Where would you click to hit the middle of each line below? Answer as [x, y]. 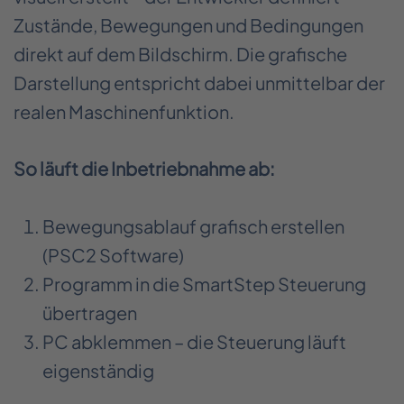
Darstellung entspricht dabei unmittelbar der [199, 82]
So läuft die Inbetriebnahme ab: [144, 169]
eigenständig [98, 370]
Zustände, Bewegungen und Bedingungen [188, 24]
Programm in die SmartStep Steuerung [204, 283]
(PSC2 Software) [113, 254]
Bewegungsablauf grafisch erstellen [193, 225]
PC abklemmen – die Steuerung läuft [194, 341]
